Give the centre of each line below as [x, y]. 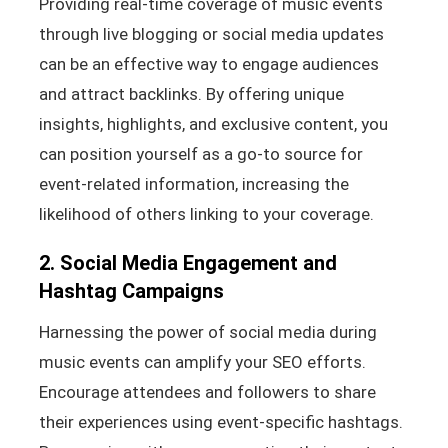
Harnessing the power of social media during [207, 331]
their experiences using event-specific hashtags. [220, 421]
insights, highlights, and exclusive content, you [213, 123]
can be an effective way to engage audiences [208, 63]
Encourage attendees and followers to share [207, 391]
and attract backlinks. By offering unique [191, 93]
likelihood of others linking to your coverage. [206, 213]
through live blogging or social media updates [211, 33]
